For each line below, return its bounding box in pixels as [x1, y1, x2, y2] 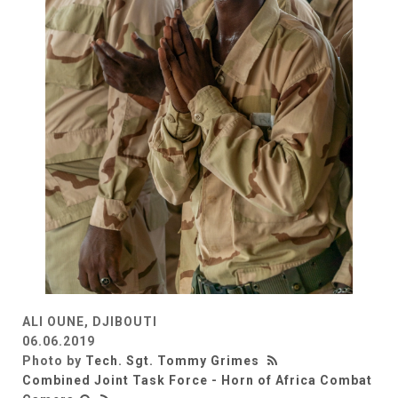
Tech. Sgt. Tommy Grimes [85, 353, 259, 368]
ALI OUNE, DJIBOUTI [22, 314, 157, 329]
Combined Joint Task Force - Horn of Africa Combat [22, 372, 372, 387]
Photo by [22, 353, 85, 368]
